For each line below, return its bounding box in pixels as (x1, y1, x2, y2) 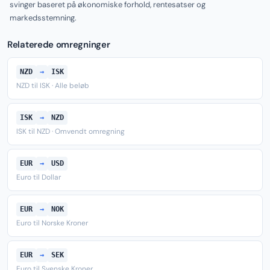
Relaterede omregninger (7, 39, 110, 51)
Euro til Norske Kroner (16, 218, 88, 228)
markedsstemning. (10, 13, 77, 23)
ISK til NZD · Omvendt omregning (16, 127, 125, 136)
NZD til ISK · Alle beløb (16, 81, 89, 90)
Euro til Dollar (16, 172, 61, 182)
